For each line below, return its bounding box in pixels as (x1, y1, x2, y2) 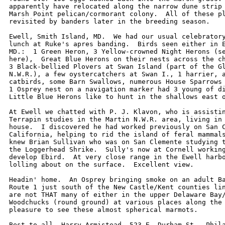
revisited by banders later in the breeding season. (9, 18, 218, 25)
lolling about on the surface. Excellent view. (9, 161, 194, 168)
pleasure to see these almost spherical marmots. (9, 206, 198, 213)
